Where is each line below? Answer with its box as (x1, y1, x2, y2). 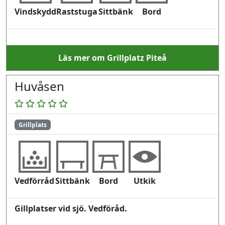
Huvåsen (15, 77, 64, 94)
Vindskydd (15, 6, 56, 17)
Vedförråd (15, 175, 54, 186)
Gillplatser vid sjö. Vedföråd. (15, 202, 127, 214)
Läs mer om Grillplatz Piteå (58, 52, 167, 63)
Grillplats (18, 120, 47, 129)
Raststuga (56, 6, 97, 17)
